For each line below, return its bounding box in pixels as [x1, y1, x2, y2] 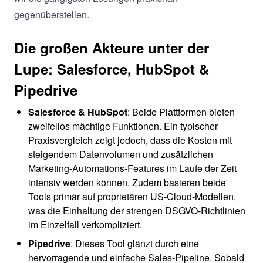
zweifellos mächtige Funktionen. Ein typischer [28, 119, 218, 133]
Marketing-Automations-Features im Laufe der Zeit [28, 161, 237, 175]
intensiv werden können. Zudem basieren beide [28, 175, 226, 189]
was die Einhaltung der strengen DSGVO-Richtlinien [28, 203, 245, 217]
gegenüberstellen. [14, 7, 89, 21]
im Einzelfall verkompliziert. [28, 217, 142, 231]
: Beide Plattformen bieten [127, 104, 235, 119]
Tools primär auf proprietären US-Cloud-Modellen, [28, 189, 236, 203]
